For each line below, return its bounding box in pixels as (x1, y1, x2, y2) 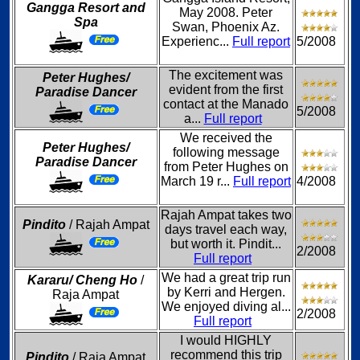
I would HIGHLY (180, 333, 272, 347)
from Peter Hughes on (163, 160, 288, 174)
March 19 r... (161, 174, 233, 188)
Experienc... (162, 35, 232, 48)
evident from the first (169, 83, 283, 96)
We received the (179, 131, 272, 145)
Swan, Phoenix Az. (172, 20, 280, 34)
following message (172, 145, 280, 159)
